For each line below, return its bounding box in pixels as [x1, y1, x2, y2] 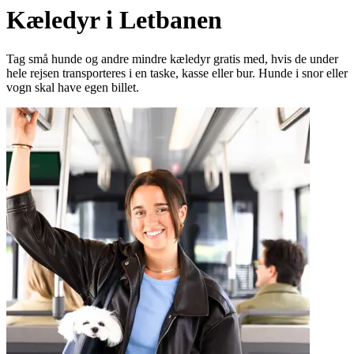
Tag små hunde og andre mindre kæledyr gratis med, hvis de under [6, 51, 338, 66]
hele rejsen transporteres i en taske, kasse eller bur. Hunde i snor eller [6, 66, 348, 80]
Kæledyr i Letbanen [6, 6, 222, 35]
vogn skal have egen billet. [6, 80, 139, 94]
